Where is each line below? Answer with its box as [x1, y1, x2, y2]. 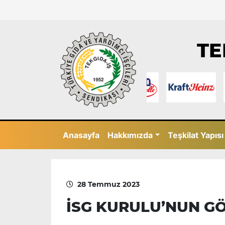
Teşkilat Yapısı [168, 130, 224, 140]
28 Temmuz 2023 [77, 179, 140, 189]
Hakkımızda [107, 130, 153, 140]
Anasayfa [63, 130, 99, 140]
